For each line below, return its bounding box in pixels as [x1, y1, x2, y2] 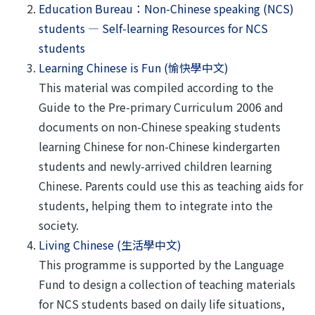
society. [39, 217, 79, 233]
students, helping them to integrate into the [39, 197, 273, 214]
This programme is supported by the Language [39, 256, 284, 273]
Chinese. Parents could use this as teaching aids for [39, 177, 303, 194]
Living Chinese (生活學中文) [39, 236, 181, 253]
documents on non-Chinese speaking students [39, 118, 281, 135]
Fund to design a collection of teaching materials [39, 276, 295, 292]
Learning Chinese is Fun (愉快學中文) [39, 59, 229, 76]
